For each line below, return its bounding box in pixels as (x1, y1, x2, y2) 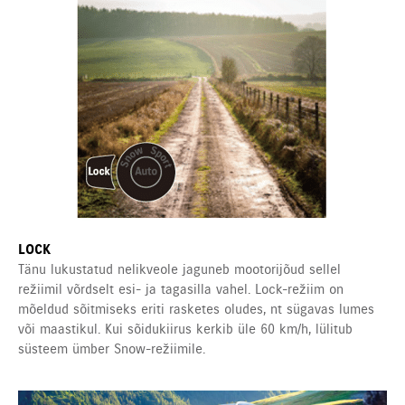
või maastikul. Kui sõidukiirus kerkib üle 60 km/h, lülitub (18, 321, 353, 338)
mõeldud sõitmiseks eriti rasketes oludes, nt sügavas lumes (18, 301, 374, 318)
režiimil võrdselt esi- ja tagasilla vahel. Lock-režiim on (18, 281, 344, 298)
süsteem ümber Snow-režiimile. (18, 341, 205, 358)
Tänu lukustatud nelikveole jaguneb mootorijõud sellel (18, 261, 341, 278)
